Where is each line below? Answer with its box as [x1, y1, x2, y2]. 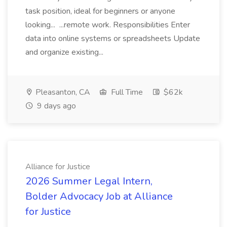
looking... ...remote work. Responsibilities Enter [25, 19, 190, 30]
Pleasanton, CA [33, 87, 90, 98]
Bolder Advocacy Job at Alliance [25, 190, 173, 203]
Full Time [109, 87, 143, 98]
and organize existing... [25, 47, 105, 58]
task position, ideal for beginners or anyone [25, 6, 175, 17]
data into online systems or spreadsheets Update [25, 33, 200, 44]
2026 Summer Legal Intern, [25, 174, 153, 188]
